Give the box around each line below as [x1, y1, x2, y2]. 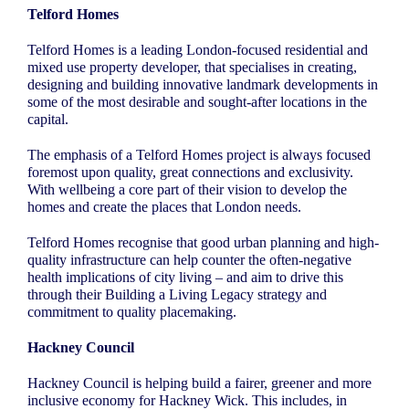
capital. [27, 111, 68, 128]
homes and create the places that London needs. [27, 199, 305, 215]
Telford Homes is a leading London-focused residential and [27, 42, 368, 58]
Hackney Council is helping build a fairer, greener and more [27, 375, 372, 392]
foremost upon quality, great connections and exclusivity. [27, 164, 353, 181]
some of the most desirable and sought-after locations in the [27, 94, 367, 110]
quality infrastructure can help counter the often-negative [27, 252, 351, 268]
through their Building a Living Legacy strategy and [27, 287, 327, 303]
